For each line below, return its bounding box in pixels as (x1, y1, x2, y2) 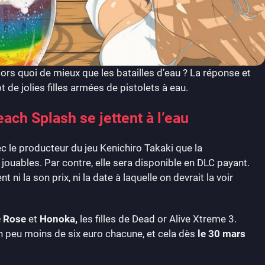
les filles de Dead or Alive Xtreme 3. (80, 212, 237, 225)
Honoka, (40, 212, 80, 225)
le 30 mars (198, 227, 245, 240)
